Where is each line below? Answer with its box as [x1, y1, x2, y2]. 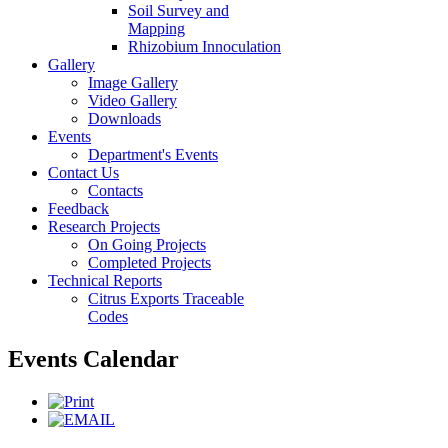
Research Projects [48, 218, 160, 235]
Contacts [88, 182, 143, 199]
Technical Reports [48, 272, 162, 289]
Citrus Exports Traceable [88, 290, 244, 307]
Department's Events [88, 146, 218, 163]
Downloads [88, 110, 161, 127]
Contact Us [48, 164, 119, 181]
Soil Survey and [128, 2, 229, 19]
